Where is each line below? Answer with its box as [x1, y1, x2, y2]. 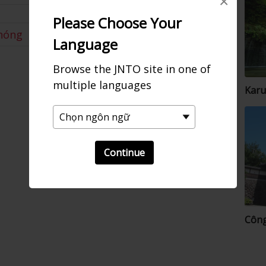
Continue [103, 145, 145, 159]
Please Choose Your [53, 12, 182, 33]
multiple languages [53, 77, 151, 92]
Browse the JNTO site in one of [53, 61, 211, 76]
